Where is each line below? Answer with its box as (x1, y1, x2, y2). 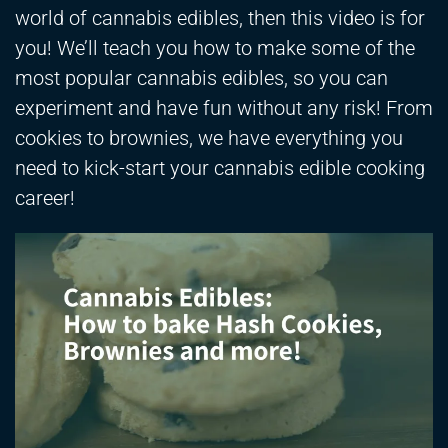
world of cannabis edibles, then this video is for (15, 6, 425, 31)
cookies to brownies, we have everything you (15, 126, 403, 151)
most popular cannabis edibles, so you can (15, 66, 388, 91)
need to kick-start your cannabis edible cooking (15, 156, 425, 181)
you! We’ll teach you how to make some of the (15, 36, 415, 61)
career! (15, 186, 75, 211)
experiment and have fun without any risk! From (15, 96, 433, 121)
